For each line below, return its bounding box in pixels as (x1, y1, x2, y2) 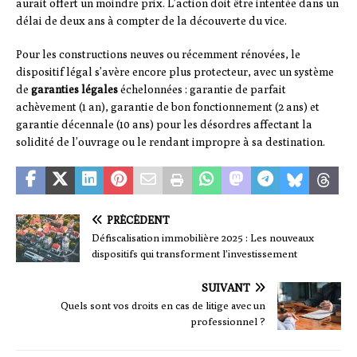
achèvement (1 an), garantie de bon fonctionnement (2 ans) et (16, 100, 320, 114)
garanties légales (31, 83, 118, 96)
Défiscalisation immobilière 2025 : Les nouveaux (92, 231, 314, 245)
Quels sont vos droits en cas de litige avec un (61, 299, 265, 312)
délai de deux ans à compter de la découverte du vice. (16, 14, 287, 28)
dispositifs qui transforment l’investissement (92, 247, 297, 261)
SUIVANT (202, 281, 250, 295)
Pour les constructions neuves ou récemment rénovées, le (16, 48, 300, 61)
